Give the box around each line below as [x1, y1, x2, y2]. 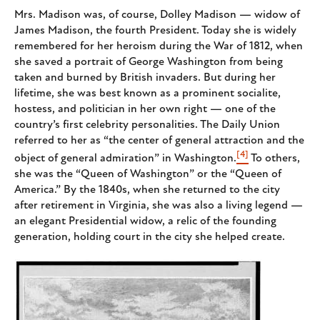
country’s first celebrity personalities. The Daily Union [14, 119, 280, 131]
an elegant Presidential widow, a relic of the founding [14, 216, 276, 228]
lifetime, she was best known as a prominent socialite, [14, 87, 281, 99]
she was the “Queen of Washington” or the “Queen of [14, 169, 281, 181]
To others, [249, 153, 300, 165]
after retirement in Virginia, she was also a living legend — [14, 200, 303, 212]
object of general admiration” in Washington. [14, 153, 236, 165]
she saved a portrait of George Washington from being [14, 56, 283, 68]
